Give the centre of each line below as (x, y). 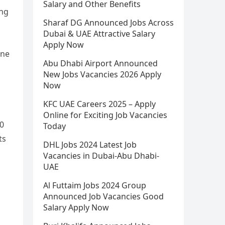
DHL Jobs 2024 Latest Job (90, 145)
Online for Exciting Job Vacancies (105, 115)
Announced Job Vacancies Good (103, 196)
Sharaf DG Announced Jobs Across (108, 23)
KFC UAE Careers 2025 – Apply (99, 104)
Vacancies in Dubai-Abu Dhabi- (101, 156)
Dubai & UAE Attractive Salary (99, 34)
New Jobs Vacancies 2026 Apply (102, 74)
